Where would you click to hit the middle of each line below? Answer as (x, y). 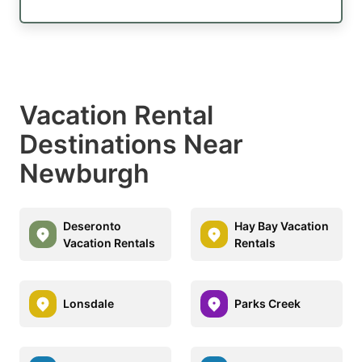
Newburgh (84, 173)
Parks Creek (267, 304)
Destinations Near (131, 144)
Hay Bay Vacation (282, 225)
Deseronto (92, 225)
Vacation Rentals (109, 242)
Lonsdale (88, 304)
